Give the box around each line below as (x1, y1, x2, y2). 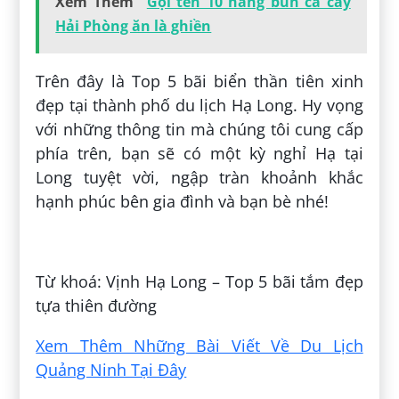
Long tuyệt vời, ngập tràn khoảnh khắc (36, 167, 363, 189)
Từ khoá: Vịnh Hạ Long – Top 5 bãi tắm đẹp (36, 271, 363, 293)
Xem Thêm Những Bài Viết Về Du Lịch (36, 335, 363, 357)
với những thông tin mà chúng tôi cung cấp (36, 118, 363, 141)
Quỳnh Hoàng (116, 231, 220, 253)
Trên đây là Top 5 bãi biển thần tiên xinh (36, 70, 363, 93)
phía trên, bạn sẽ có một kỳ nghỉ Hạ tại (36, 142, 363, 165)
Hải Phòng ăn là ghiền (55, 16, 212, 37)
